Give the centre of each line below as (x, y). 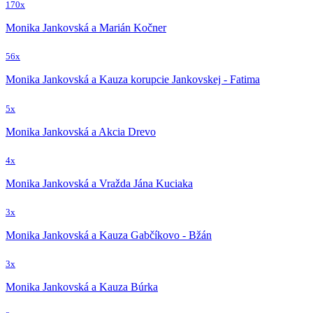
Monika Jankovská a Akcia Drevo (81, 131)
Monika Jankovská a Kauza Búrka (82, 287)
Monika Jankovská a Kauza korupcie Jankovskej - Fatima (133, 80)
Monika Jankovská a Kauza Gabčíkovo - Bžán (109, 235)
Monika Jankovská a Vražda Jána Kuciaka (99, 183)
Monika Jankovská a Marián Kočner (86, 28)
